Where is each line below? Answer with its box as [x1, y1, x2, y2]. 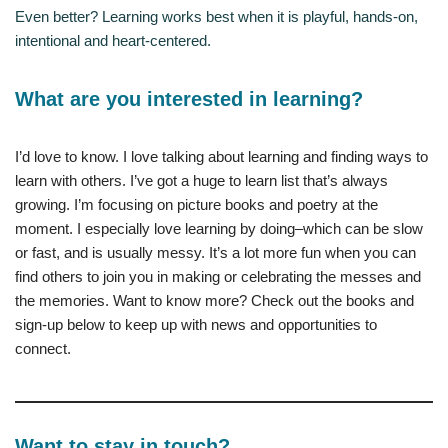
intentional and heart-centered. [15, 31, 211, 49]
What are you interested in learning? [15, 87, 363, 110]
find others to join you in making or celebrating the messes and [15, 267, 421, 285]
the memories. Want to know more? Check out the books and [15, 291, 414, 309]
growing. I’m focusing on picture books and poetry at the [15, 195, 378, 213]
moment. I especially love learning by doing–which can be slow [15, 219, 423, 237]
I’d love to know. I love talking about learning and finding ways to [15, 147, 428, 165]
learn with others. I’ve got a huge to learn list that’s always [15, 171, 388, 189]
